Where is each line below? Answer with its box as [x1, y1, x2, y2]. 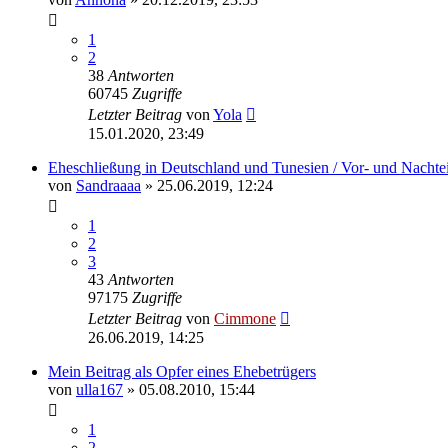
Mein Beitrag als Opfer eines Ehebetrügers [48, 362, 316, 380]
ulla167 [76, 380, 123, 398]
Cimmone [214, 309, 276, 327]
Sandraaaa [76, 176, 141, 194]
